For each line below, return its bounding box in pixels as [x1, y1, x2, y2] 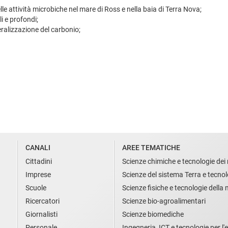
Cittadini [25, 157, 52, 165]
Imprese [25, 170, 51, 179]
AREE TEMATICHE [122, 143, 180, 152]
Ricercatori [25, 196, 60, 205]
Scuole [25, 183, 46, 192]
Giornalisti [25, 210, 58, 218]
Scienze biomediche [122, 210, 184, 218]
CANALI [25, 143, 50, 152]
